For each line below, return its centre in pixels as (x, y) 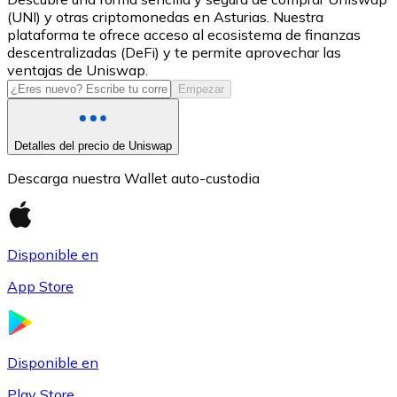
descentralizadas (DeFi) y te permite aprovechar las (174, 52)
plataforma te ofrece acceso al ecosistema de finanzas (184, 34)
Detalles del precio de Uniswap (93, 145)
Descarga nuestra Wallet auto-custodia (133, 178)
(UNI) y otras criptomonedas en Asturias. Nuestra (165, 16)
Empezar (201, 89)
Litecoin (68, 253)
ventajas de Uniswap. (78, 70)
